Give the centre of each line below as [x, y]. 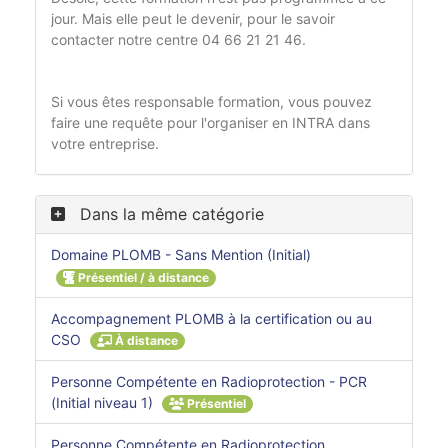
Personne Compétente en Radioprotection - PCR [209, 381]
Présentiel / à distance [142, 277]
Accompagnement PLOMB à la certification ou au [211, 318]
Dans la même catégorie [169, 214]
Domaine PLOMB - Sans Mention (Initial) [181, 255]
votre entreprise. [105, 144]
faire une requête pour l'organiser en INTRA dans [210, 123]
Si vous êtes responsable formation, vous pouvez [211, 102]
